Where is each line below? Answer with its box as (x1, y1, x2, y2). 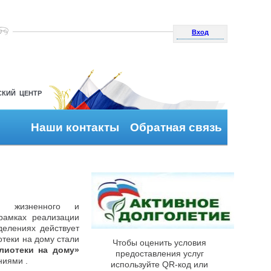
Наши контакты (30, 121, 119, 134)
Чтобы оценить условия (113, 238, 206, 247)
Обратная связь (129, 121, 222, 134)
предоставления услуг (115, 249, 204, 258)
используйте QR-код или (111, 260, 208, 269)
